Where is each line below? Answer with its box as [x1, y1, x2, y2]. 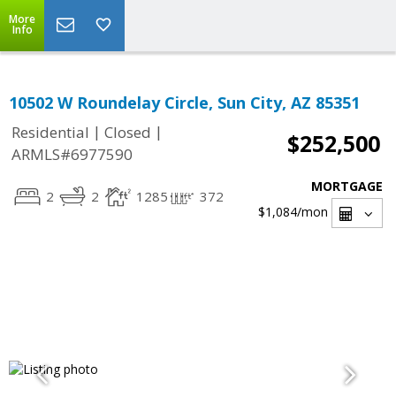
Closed [104, 122, 151, 143]
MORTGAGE [311, 178, 383, 194]
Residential [11, 122, 89, 143]
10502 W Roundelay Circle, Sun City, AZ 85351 [9, 92, 360, 113]
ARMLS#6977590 [11, 144, 133, 165]
